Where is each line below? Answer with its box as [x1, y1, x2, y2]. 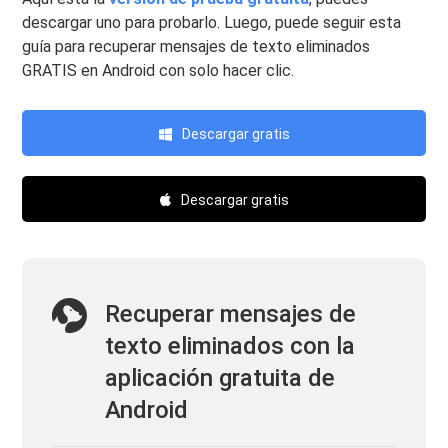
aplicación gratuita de [105, 364, 336, 393]
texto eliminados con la [105, 332, 356, 361]
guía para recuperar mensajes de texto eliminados [22, 37, 371, 57]
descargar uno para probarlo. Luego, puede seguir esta [22, 13, 402, 33]
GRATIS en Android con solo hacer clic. [22, 61, 295, 81]
